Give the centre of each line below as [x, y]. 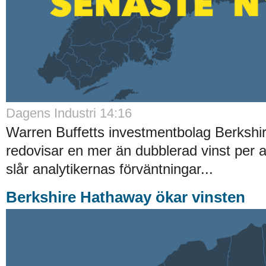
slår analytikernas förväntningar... [110, 169]
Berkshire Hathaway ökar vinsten [126, 197]
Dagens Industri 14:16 [69, 113]
